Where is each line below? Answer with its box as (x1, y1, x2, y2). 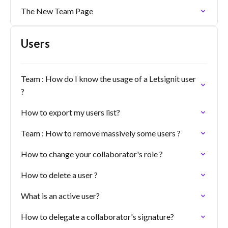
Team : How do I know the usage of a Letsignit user (21, 74, 196, 83)
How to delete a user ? (21, 170, 98, 180)
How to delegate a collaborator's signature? (21, 212, 174, 221)
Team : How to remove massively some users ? (21, 128, 181, 138)
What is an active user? (21, 191, 100, 201)
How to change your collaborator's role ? (21, 149, 163, 159)
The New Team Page (21, 6, 93, 16)
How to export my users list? (21, 107, 120, 117)
